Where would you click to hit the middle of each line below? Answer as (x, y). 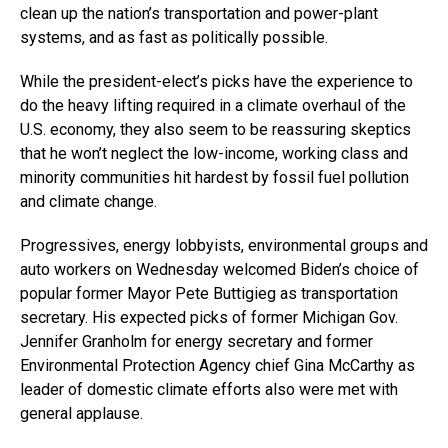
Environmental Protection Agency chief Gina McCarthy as (217, 366)
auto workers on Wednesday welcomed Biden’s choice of (219, 270)
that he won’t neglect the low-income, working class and (214, 154)
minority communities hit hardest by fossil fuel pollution (214, 178)
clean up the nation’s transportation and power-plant (199, 14)
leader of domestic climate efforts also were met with (209, 390)
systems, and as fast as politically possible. (174, 38)
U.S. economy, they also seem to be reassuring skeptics (215, 130)
